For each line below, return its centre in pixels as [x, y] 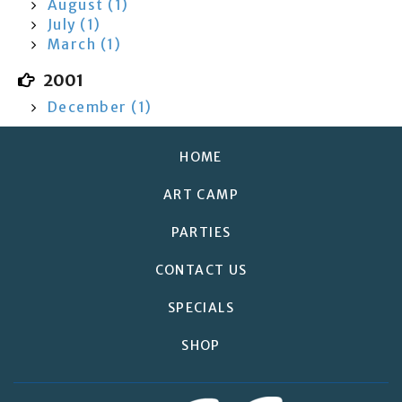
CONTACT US [201, 270]
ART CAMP [201, 195]
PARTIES [201, 232]
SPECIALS [201, 308]
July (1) [74, 25]
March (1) [84, 44]
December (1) [100, 107]
